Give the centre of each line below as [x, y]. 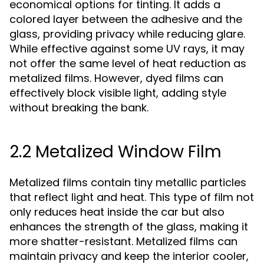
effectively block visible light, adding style [118, 93]
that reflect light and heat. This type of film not [132, 197]
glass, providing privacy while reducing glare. [127, 34]
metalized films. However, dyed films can [116, 78]
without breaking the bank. [79, 108]
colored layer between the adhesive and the [126, 19]
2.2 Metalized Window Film [115, 152]
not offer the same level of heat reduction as [128, 63]
